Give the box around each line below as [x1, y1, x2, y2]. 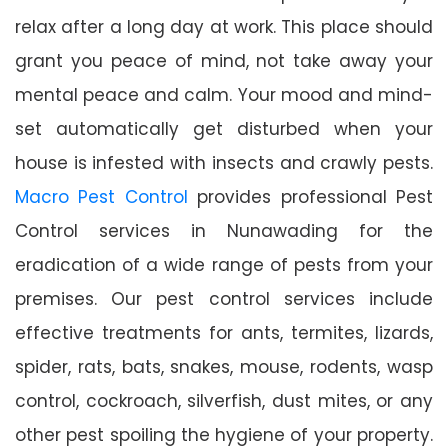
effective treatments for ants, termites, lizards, [15, 320, 433, 345]
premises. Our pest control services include [15, 286, 433, 311]
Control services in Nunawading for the [15, 218, 433, 243]
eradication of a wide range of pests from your [15, 252, 433, 277]
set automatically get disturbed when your [15, 116, 433, 141]
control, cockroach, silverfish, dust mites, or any [15, 388, 433, 413]
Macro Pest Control [15, 184, 188, 209]
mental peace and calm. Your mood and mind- [15, 82, 433, 107]
